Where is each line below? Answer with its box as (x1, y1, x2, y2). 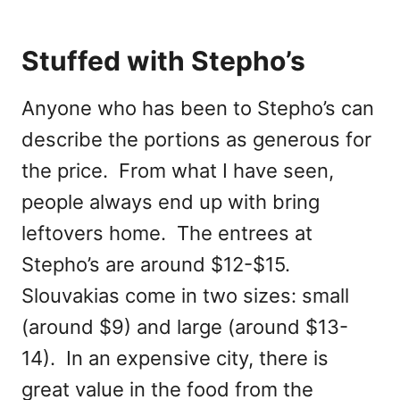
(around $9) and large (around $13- (21, 315, 348, 339)
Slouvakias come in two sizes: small (21, 284, 349, 308)
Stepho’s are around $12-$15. (21, 253, 296, 277)
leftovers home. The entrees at (21, 221, 312, 246)
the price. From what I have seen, (21, 159, 334, 183)
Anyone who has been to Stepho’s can (21, 96, 374, 121)
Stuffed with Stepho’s (21, 45, 305, 78)
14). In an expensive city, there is (21, 346, 329, 371)
